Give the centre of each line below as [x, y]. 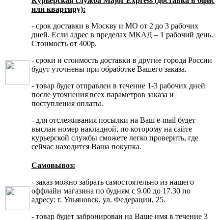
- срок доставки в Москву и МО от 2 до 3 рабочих [115, 26]
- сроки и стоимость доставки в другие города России [122, 60]
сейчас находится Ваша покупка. [86, 146]
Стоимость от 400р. [66, 43]
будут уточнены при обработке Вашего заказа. [109, 69]
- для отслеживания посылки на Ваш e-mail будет [113, 120]
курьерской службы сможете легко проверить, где [115, 137]
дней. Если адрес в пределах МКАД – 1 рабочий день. [122, 34]
